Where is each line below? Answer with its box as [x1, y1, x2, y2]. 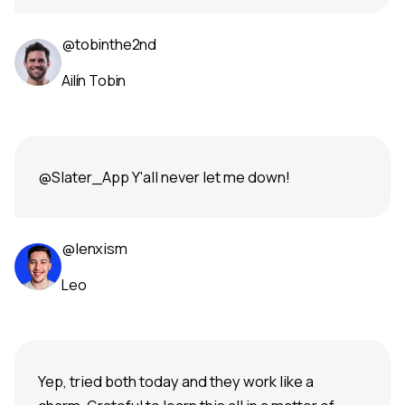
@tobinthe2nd [61, 33, 157, 55]
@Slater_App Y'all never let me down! [38, 166, 290, 188]
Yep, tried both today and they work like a [38, 371, 314, 392]
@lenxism [61, 238, 127, 259]
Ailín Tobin [61, 71, 127, 91]
